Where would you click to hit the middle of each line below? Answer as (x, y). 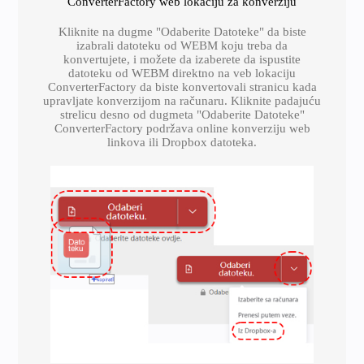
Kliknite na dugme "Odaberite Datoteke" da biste (182, 32)
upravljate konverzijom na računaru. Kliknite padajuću (182, 101)
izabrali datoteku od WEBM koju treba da (182, 45)
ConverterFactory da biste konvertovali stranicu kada (182, 87)
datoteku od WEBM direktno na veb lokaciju (182, 73)
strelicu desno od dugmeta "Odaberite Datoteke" (182, 115)
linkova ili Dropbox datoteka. (182, 142)
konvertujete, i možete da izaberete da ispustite (182, 59)
